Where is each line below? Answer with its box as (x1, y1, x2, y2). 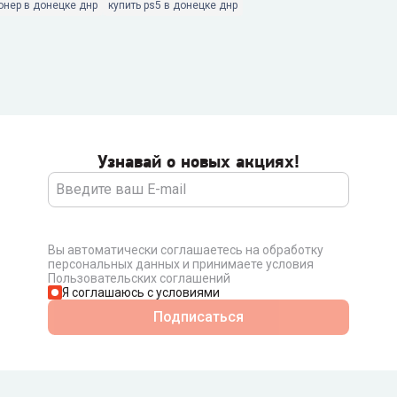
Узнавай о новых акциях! (97, 151, 300, 172)
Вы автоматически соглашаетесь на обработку (47, 243, 323, 257)
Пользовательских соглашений (47, 271, 230, 285)
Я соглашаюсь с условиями (61, 285, 220, 300)
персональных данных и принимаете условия (47, 257, 314, 271)
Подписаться (152, 308, 244, 325)
